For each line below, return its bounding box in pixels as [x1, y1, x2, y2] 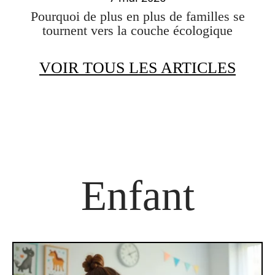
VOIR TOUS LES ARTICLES [39, 58, 236, 77]
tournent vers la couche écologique [42, 22, 233, 38]
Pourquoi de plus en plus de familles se [30, 8, 245, 24]
